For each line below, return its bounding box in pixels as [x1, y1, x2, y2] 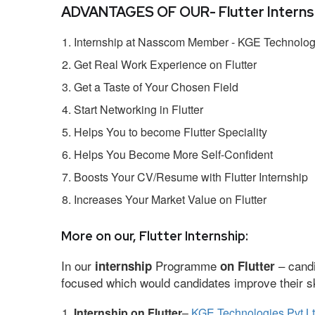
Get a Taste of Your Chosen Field [74, 78, 238, 95]
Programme [155, 256, 220, 274]
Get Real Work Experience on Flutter [74, 56, 257, 72]
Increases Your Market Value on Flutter [74, 191, 266, 207]
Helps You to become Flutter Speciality [74, 123, 267, 140]
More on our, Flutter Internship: [61, 227, 248, 244]
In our [61, 256, 95, 274]
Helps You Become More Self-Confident [74, 146, 273, 162]
